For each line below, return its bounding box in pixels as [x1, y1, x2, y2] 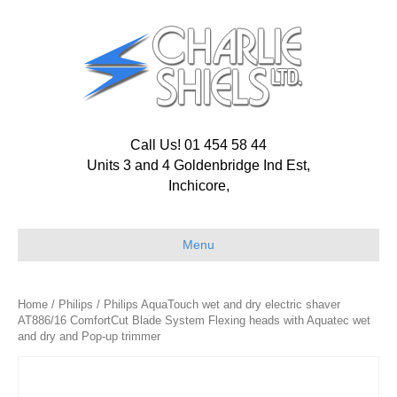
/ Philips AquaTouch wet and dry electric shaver [93, 298, 340, 311]
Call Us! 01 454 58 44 [130, 137, 267, 152]
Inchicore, [167, 178, 230, 193]
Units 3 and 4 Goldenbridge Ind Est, [87, 158, 310, 173]
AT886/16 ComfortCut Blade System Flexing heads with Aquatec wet [18, 314, 370, 327]
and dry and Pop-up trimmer [18, 330, 160, 343]
